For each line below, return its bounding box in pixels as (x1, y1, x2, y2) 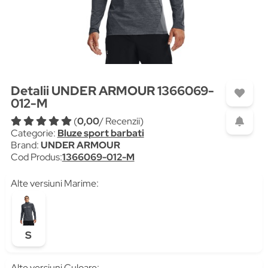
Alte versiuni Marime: (10, 177, 99, 190)
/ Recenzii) (99, 115, 144, 127)
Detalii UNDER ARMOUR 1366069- (10, 83, 214, 99)
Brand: (10, 139, 41, 151)
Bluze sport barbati (57, 127, 144, 139)
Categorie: (10, 127, 57, 139)
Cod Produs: (10, 151, 62, 163)
